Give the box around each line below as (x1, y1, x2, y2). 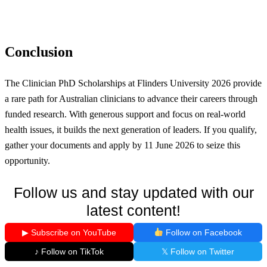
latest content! (86, 201, 181, 219)
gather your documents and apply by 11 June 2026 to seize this (5, 139, 240, 150)
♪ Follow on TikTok (35, 246, 104, 256)
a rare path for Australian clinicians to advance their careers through (5, 93, 257, 104)
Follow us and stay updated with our (13, 184, 254, 201)
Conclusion (5, 44, 73, 60)
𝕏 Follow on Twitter (162, 246, 234, 256)
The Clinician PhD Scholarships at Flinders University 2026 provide (5, 77, 262, 88)
